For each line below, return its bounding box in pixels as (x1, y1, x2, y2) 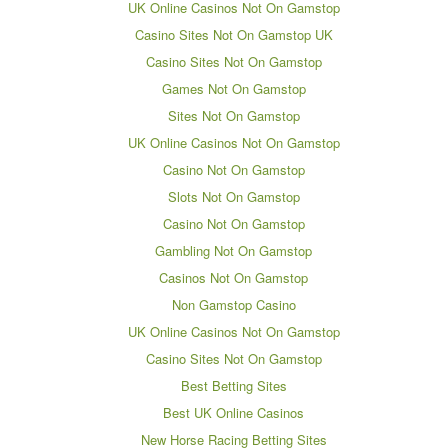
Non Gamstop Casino (171, 294, 296, 314)
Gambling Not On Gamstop (155, 240, 313, 260)
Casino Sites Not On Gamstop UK (134, 24, 333, 44)
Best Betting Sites (180, 375, 287, 395)
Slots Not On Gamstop (167, 186, 300, 206)
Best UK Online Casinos (163, 402, 305, 422)
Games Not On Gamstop (161, 78, 306, 98)
